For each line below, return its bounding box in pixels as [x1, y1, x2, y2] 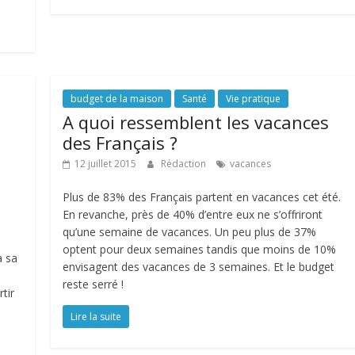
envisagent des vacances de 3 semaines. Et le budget [63, 259, 335, 274]
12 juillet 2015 [74, 157, 137, 170]
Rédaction [161, 157, 209, 170]
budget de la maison [71, 92, 164, 105]
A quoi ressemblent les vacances [63, 110, 330, 134]
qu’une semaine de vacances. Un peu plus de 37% [63, 224, 317, 239]
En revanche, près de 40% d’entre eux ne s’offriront [63, 207, 323, 222]
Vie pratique [226, 92, 281, 105]
